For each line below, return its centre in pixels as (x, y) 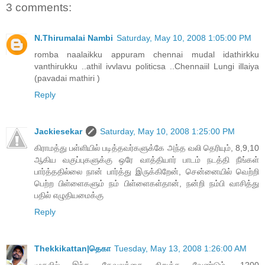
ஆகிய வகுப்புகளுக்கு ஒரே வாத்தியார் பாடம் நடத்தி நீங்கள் (147, 160)
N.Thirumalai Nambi (74, 38)
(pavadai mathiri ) (67, 78)
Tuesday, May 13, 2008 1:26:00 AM (180, 249)
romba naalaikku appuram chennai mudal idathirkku (147, 55)
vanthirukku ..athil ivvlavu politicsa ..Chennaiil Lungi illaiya (147, 67)
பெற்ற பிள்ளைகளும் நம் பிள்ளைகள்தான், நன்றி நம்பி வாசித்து (147, 184)
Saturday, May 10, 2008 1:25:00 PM (167, 132)
